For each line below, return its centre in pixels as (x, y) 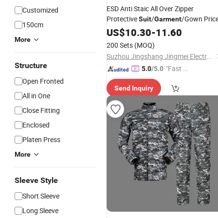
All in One (36, 96)
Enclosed (36, 125)
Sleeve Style (36, 180)
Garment (168, 19)
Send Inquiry (134, 88)
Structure (31, 65)
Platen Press (41, 139)
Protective (123, 19)
